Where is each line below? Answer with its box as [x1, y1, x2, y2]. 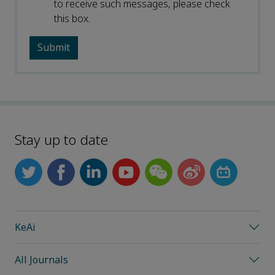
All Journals [15, 252, 68, 267]
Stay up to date [15, 130, 108, 151]
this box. [54, 12, 90, 26]
